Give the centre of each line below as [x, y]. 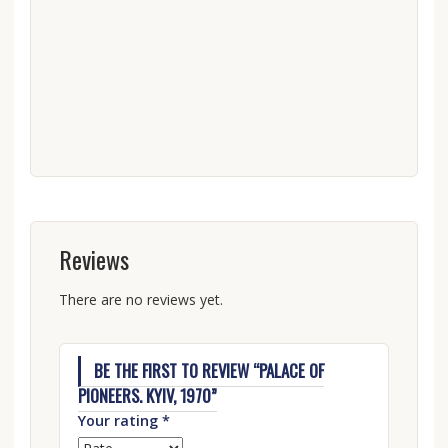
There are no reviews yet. [140, 299]
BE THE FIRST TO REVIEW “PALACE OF [209, 371]
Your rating [119, 420]
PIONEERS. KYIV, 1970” [147, 396]
